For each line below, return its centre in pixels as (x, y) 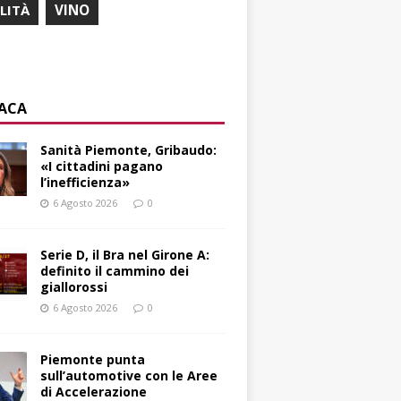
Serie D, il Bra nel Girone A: (125, 255)
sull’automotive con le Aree (129, 376)
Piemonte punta (93, 360)
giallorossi (74, 287)
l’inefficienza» (85, 183)
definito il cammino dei (115, 271)
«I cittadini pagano (102, 166)
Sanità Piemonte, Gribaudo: (129, 150)
